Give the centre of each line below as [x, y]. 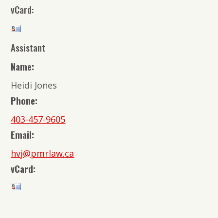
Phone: [24, 101]
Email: [23, 135]
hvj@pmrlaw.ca [43, 154]
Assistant [28, 48]
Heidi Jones [34, 85]
